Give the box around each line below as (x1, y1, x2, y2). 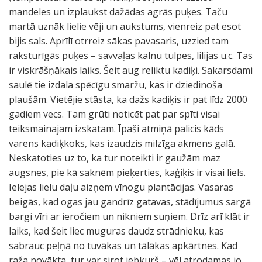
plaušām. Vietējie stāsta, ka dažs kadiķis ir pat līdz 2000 (9, 93, 247, 106)
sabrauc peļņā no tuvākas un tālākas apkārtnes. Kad (9, 239, 237, 252)
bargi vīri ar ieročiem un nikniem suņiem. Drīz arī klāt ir (9, 210, 250, 223)
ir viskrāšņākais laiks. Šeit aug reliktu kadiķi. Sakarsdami (9, 64, 253, 77)
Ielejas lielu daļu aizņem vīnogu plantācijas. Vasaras (9, 181, 233, 194)
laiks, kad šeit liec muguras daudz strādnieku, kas (9, 225, 224, 237)
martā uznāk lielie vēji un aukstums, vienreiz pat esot (9, 20, 241, 33)
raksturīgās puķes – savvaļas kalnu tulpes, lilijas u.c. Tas (9, 49, 253, 62)
